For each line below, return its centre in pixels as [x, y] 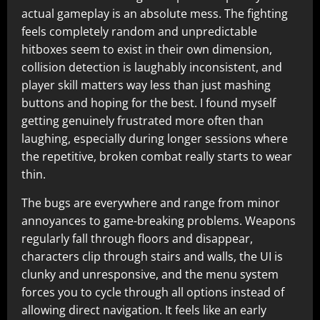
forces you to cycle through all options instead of [153, 292]
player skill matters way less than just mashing [146, 85]
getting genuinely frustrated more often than [142, 121]
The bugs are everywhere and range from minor [151, 203]
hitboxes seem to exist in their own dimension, [147, 49]
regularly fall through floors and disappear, [137, 239]
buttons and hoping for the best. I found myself [149, 103]
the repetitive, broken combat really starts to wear [157, 156]
